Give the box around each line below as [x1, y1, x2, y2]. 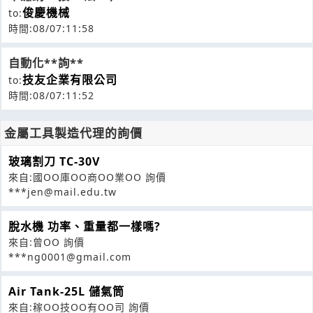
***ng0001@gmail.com [8, 250, 131, 264]
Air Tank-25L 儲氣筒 [8, 284, 124, 300]
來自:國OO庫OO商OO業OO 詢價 [8, 170, 166, 184]
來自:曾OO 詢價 [8, 235, 85, 249]
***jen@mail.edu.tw [8, 185, 117, 199]
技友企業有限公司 [22, 72, 117, 88]
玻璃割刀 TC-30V [8, 154, 100, 170]
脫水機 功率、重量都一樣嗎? [8, 219, 161, 235]
